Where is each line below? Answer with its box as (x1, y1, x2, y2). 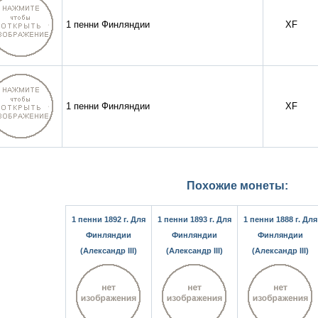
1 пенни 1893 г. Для (158, 215, 231, 224)
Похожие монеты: (187, 180, 288, 192)
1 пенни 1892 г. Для (72, 215, 146, 224)
